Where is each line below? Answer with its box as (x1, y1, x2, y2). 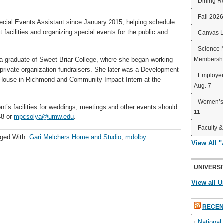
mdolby (125, 133, 146, 141)
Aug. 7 (194, 82, 211, 89)
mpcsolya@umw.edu (14, 113, 74, 120)
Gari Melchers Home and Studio (29, 133, 121, 141)
